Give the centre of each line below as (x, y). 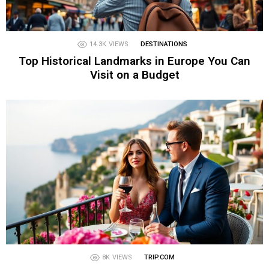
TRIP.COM (159, 257)
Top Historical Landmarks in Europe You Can (134, 61)
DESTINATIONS (164, 44)
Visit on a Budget (134, 75)
